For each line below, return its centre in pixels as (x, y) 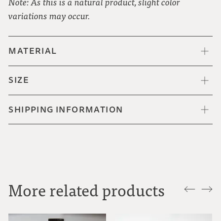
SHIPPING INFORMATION (66, 110)
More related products (87, 190)
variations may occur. (49, 16)
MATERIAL (33, 51)
